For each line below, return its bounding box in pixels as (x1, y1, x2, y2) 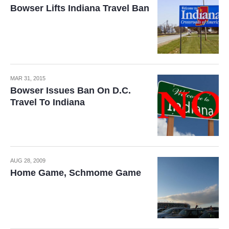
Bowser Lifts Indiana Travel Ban (10, 3, 149, 13)
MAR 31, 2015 (10, 75, 45, 81)
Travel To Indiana (10, 97, 85, 107)
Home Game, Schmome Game (10, 168, 141, 178)
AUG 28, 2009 (10, 157, 45, 164)
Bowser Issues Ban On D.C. (10, 85, 131, 96)
